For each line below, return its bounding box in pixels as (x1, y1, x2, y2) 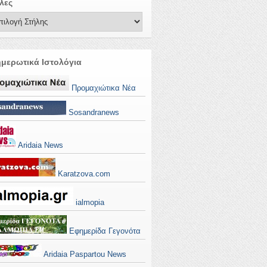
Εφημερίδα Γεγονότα (67, 226, 141, 235)
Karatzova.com (55, 169, 110, 178)
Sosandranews (66, 108, 119, 117)
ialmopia (73, 198, 104, 207)
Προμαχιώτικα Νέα (69, 83, 136, 92)
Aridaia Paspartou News (42, 250, 126, 259)
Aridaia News (16, 141, 63, 150)
